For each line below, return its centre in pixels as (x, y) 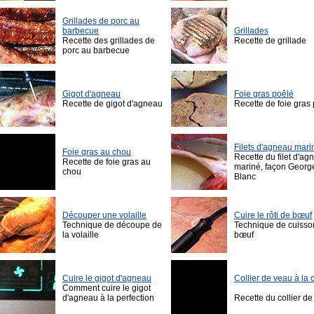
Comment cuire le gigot (107, 288)
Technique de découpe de (112, 225)
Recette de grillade (270, 41)
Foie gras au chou (97, 152)
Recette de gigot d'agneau (112, 104)
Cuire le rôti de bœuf (273, 216)
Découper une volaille (104, 216)
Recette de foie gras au (107, 162)
